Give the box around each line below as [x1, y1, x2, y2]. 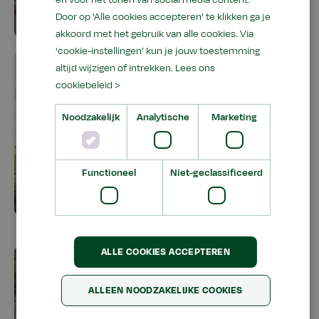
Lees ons [174, 61, 215, 75]
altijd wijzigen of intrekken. [55, 61, 175, 75]
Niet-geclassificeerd [170, 165, 263, 179]
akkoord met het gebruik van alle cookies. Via [55, 26, 253, 41]
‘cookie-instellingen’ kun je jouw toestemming [55, 43, 260, 58]
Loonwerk [37, 179, 90, 197]
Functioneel [81, 165, 136, 179]
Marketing [211, 110, 258, 124]
